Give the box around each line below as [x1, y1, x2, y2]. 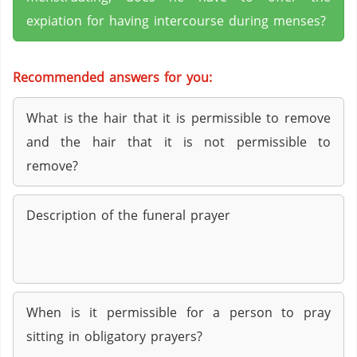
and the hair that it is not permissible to [26, 133, 331, 151]
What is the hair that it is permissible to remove [26, 109, 331, 127]
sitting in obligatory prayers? [26, 328, 202, 345]
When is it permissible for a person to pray [26, 304, 331, 321]
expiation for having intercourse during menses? [26, 12, 326, 29]
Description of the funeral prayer [26, 206, 230, 224]
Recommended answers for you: [13, 69, 212, 86]
